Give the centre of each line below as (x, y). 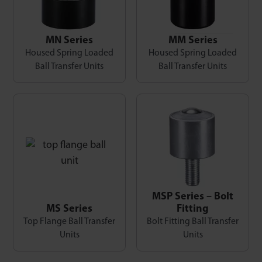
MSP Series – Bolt (193, 197)
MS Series (69, 209)
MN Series (69, 41)
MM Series (193, 41)
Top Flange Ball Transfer (69, 222)
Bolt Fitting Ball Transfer (193, 222)
